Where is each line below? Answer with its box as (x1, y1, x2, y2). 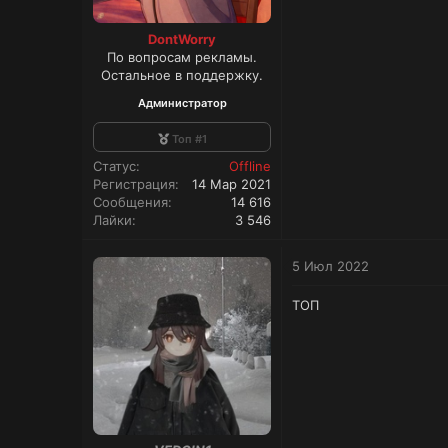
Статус (93, 157, 136, 174)
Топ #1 (171, 131, 207, 146)
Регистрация (93, 175, 175, 192)
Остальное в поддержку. (101, 66, 263, 83)
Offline (229, 157, 271, 174)
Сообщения (93, 193, 168, 210)
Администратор (137, 95, 227, 110)
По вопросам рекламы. (107, 48, 257, 65)
